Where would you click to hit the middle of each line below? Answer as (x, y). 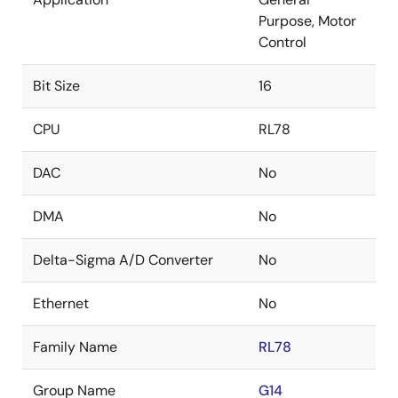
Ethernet (61, 303)
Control (283, 42)
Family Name (75, 347)
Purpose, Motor (307, 21)
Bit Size (56, 86)
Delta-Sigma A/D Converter (123, 260)
